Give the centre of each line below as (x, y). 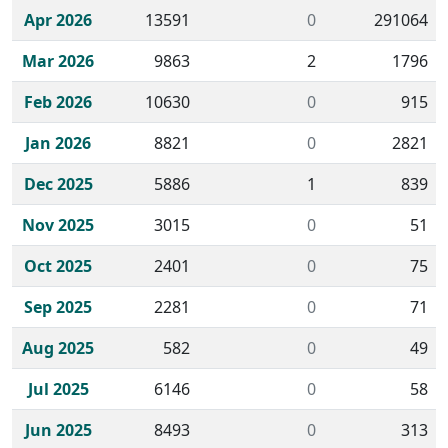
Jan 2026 (58, 143)
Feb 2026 (58, 102)
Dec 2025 (58, 184)
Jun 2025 (58, 430)
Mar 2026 (58, 61)
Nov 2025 (58, 225)
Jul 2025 (58, 389)
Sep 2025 (58, 307)
